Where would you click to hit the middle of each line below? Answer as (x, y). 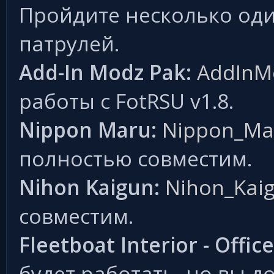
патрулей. (69, 44)
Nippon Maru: (88, 130)
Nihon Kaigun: (89, 187)
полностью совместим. (135, 159)
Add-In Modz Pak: (105, 72)
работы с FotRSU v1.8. (126, 101)
